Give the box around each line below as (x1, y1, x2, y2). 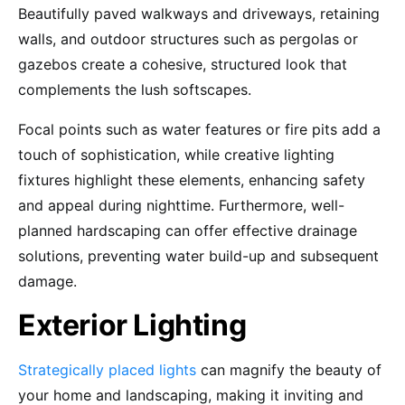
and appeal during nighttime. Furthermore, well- (18, 195, 344, 214)
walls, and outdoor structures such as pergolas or (18, 29, 358, 48)
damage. (18, 271, 81, 290)
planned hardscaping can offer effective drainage (18, 221, 357, 240)
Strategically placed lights (18, 360, 196, 379)
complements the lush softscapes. (18, 80, 256, 99)
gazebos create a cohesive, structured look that (18, 54, 347, 73)
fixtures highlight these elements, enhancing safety (18, 170, 365, 189)
